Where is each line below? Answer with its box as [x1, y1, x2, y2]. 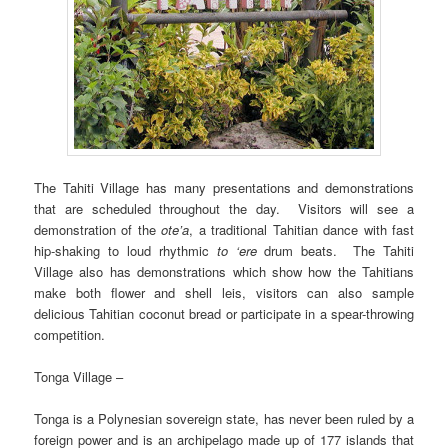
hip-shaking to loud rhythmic [34, 240, 217, 260]
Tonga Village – [34, 366, 124, 386]
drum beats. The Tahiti [256, 240, 414, 260]
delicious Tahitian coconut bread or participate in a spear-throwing [34, 303, 414, 323]
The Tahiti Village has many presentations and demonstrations [34, 177, 414, 197]
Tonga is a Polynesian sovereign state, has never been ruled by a [34, 408, 414, 428]
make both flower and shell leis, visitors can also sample [34, 282, 414, 302]
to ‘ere [216, 240, 257, 260]
